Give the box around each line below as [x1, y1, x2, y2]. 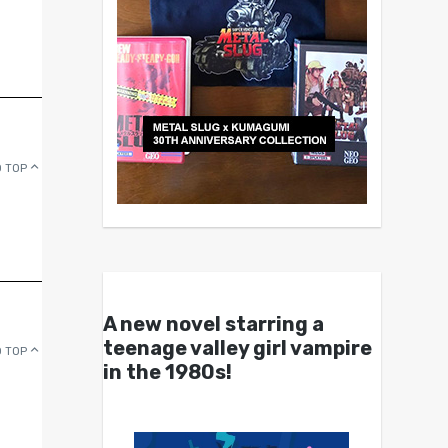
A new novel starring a [102, 311, 324, 336]
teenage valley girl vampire [102, 335, 372, 360]
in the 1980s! [102, 359, 232, 384]
